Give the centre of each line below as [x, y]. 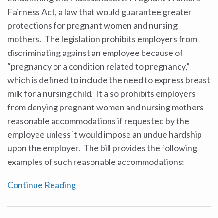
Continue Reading [42, 185]
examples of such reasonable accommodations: [96, 162]
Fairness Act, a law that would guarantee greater [100, 12]
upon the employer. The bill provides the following [102, 148]
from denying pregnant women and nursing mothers [106, 107]
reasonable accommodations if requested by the [98, 121]
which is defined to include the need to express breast [109, 80]
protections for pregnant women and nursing [92, 25]
